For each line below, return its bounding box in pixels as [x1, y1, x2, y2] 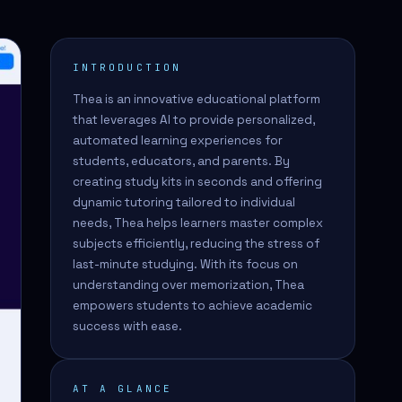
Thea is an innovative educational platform [73, 92, 320, 107]
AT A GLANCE [73, 382, 172, 395]
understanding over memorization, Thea [73, 277, 304, 293]
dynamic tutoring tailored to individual [73, 195, 295, 210]
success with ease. [73, 319, 182, 334]
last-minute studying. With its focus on [73, 257, 298, 272]
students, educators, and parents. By [73, 153, 290, 169]
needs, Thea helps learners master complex [73, 215, 323, 231]
